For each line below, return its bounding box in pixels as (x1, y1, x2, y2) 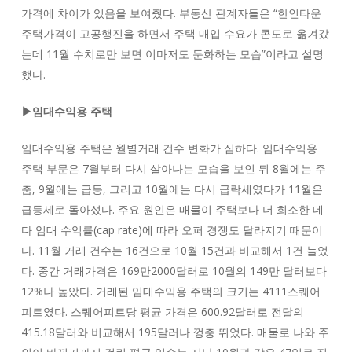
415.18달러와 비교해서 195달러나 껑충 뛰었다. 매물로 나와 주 (20, 324, 329, 339)
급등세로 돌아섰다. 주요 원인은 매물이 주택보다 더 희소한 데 (20, 202, 324, 217)
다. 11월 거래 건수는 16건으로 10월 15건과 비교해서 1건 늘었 (20, 243, 328, 258)
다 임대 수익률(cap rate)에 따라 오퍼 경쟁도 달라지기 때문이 (20, 222, 323, 237)
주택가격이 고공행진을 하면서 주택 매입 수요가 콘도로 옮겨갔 (20, 26, 329, 41)
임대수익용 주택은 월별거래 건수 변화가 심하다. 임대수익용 (20, 141, 317, 156)
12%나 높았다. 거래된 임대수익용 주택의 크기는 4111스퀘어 (20, 284, 321, 299)
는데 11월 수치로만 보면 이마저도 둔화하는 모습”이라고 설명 (20, 46, 324, 61)
